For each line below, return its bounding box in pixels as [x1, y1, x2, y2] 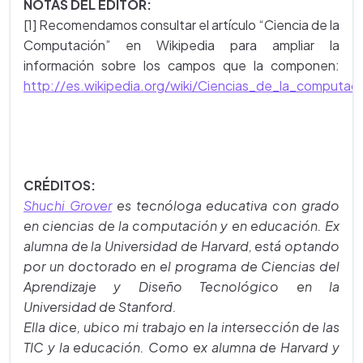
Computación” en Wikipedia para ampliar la [23, 36, 340, 53]
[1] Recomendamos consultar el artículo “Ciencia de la [23, 16, 340, 33]
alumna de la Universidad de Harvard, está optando [23, 237, 340, 254]
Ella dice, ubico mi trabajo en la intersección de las [23, 318, 340, 335]
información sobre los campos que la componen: [23, 57, 340, 74]
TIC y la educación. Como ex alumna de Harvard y [23, 339, 340, 356]
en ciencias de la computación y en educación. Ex [23, 217, 340, 234]
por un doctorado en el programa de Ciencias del [23, 258, 340, 275]
